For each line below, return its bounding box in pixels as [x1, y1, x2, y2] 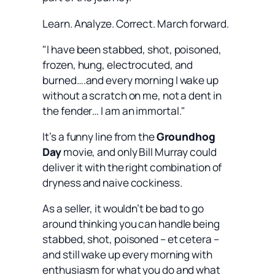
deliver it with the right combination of [42, 160, 222, 175]
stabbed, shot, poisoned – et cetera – [42, 232, 219, 247]
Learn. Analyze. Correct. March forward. [42, 16, 229, 31]
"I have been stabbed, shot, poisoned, [42, 42, 222, 56]
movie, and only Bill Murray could [61, 145, 217, 160]
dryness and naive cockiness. [42, 176, 182, 190]
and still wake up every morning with [42, 247, 212, 262]
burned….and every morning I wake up [42, 72, 219, 87]
